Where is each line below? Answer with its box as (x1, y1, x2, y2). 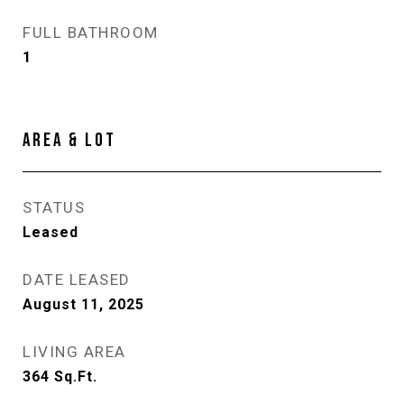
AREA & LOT (23, 129, 116, 151)
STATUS (23, 198, 85, 216)
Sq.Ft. (54, 368, 97, 385)
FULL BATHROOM (23, 23, 159, 41)
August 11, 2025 (23, 296, 144, 313)
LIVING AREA (23, 343, 126, 361)
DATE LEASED (23, 271, 131, 289)
